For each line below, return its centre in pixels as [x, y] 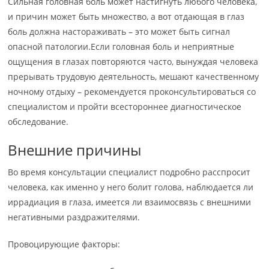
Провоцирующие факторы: [64, 244]
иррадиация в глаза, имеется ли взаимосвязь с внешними [130, 202]
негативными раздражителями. [74, 217]
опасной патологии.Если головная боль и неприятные [121, 47]
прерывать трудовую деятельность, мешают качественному [134, 77]
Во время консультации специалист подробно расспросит [129, 172]
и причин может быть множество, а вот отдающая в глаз [126, 17]
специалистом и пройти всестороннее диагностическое [125, 107]
